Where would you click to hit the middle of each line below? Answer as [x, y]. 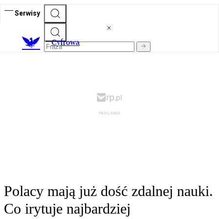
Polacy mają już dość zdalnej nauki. [109, 191]
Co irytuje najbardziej [67, 209]
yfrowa [68, 43]
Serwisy [27, 13]
